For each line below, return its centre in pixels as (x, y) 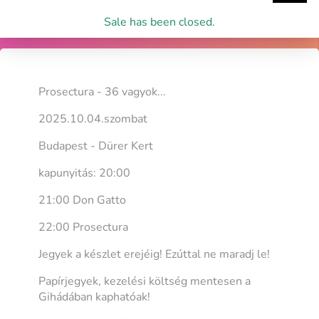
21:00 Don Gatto (83, 200)
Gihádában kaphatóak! (95, 297)
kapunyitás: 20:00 (85, 173)
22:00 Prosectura (84, 227)
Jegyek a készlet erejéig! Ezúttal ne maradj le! (155, 254)
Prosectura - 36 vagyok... (103, 91)
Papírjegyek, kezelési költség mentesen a (145, 281)
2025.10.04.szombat (93, 119)
